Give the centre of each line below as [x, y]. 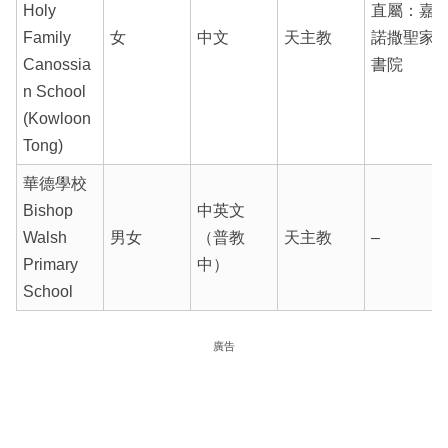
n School [54, 91]
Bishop [47, 210]
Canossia [56, 64]
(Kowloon [56, 118]
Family [46, 37]
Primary [50, 264]
